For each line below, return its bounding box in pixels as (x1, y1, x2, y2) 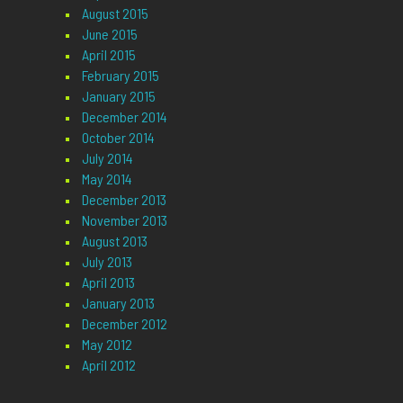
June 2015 (81, 25, 138, 43)
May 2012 (81, 336, 132, 354)
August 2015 (81, 4, 148, 22)
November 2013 (81, 211, 167, 229)
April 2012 (81, 356, 136, 374)
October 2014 (81, 129, 155, 147)
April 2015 (81, 46, 136, 64)
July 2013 (81, 253, 132, 271)
